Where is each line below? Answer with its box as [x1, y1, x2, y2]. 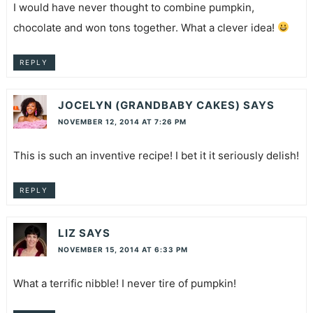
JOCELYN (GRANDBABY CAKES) [57, 99, 240, 112]
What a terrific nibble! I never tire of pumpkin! [13, 277, 236, 291]
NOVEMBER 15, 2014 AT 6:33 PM [57, 245, 188, 254]
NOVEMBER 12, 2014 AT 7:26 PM [57, 117, 187, 126]
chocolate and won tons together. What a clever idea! [13, 20, 277, 34]
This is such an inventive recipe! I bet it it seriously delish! [13, 149, 299, 163]
